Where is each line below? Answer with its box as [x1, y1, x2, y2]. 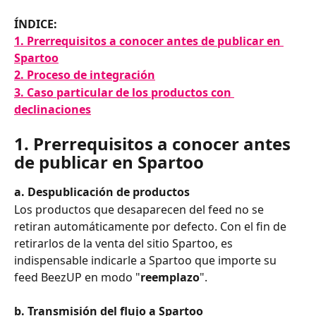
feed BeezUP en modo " [14, 269, 140, 285]
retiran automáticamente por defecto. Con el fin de [14, 218, 289, 234]
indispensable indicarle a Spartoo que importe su [14, 252, 279, 268]
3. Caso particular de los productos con [14, 84, 234, 100]
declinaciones [14, 101, 91, 117]
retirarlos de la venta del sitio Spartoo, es [14, 235, 236, 251]
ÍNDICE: [14, 16, 57, 32]
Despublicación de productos [28, 184, 190, 200]
